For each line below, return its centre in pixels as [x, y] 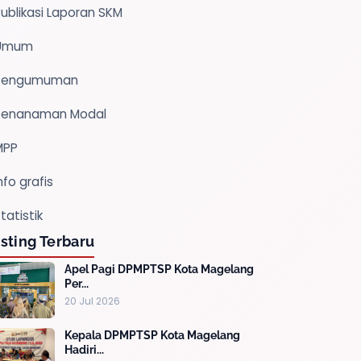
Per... [77, 283]
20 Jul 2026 [92, 301]
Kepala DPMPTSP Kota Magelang [152, 335]
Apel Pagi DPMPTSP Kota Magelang [159, 269]
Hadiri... [84, 349]
